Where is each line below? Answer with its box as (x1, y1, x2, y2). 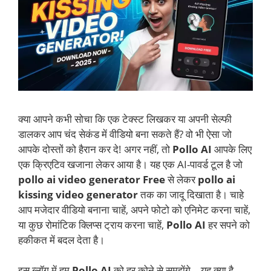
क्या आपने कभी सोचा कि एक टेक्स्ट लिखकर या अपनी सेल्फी (18, 111, 232, 126)
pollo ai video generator (18, 172, 140, 186)
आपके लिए (212, 142, 252, 156)
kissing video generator (18, 187, 138, 201)
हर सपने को (206, 217, 250, 232)
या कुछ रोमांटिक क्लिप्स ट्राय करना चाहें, (18, 217, 166, 232)
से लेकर (168, 172, 198, 186)
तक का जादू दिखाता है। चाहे (138, 187, 244, 201)
